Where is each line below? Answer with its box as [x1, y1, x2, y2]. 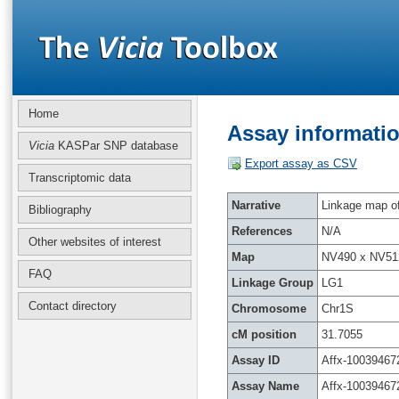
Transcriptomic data [28, 171, 131, 184]
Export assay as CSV [245, 157, 357, 170]
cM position [232, 328, 297, 341]
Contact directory [28, 299, 117, 313]
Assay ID [232, 354, 280, 367]
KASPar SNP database [54, 139, 178, 152]
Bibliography [28, 203, 92, 216]
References [232, 224, 292, 238]
